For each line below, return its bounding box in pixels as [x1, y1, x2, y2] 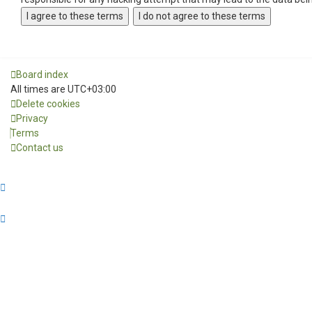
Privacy [16, 113, 48, 124]
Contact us [16, 142, 63, 153]
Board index [16, 69, 68, 80]
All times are [10, 84, 68, 95]
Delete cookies [16, 98, 80, 109]
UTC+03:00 [68, 84, 116, 95]
